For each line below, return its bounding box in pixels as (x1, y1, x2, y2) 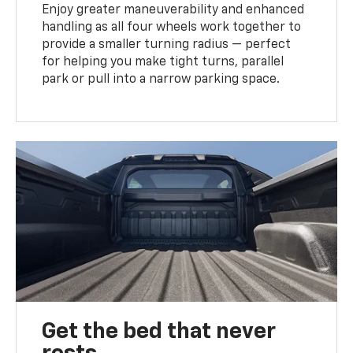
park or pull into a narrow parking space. (42, 73, 281, 87)
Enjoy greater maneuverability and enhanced (42, 4, 305, 17)
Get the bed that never (42, 321, 277, 344)
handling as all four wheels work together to (42, 21, 302, 35)
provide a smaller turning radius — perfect (42, 39, 292, 52)
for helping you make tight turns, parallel (42, 56, 284, 69)
